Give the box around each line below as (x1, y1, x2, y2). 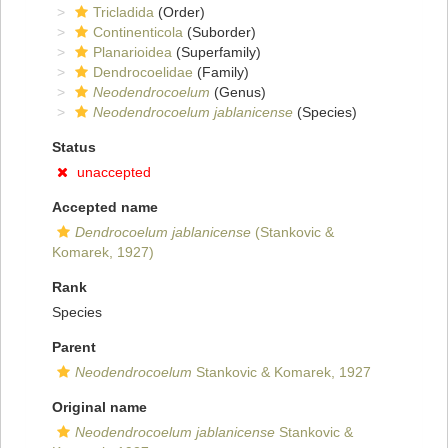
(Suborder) (183, 24, 256, 41)
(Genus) (210, 84, 266, 101)
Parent (52, 339, 96, 356)
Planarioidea (93, 44, 172, 61)
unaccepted (77, 164, 151, 181)
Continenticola (93, 24, 183, 41)
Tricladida (93, 4, 154, 21)
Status (52, 139, 96, 156)
